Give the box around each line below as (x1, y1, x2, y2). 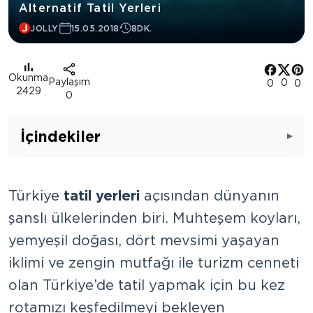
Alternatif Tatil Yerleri (19, 1, 161, 15)
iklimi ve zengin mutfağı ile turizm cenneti (8, 254, 299, 271)
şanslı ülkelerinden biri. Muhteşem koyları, (8, 209, 300, 226)
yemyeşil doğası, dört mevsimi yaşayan (8, 231, 279, 249)
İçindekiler (20, 127, 101, 146)
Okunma (8, 72, 48, 84)
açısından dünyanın (140, 187, 279, 204)
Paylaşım (48, 76, 90, 88)
